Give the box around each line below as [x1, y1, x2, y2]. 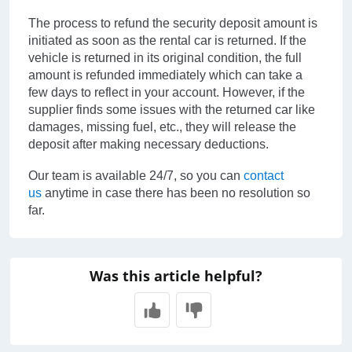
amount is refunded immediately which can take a [28, 68, 302, 82]
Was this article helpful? [90, 266, 262, 285]
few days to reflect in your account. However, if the [28, 86, 305, 99]
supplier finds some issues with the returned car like [28, 103, 315, 116]
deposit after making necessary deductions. [28, 137, 269, 151]
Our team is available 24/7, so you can [28, 169, 244, 182]
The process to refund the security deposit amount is [28, 16, 317, 30]
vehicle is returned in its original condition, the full [28, 51, 302, 64]
